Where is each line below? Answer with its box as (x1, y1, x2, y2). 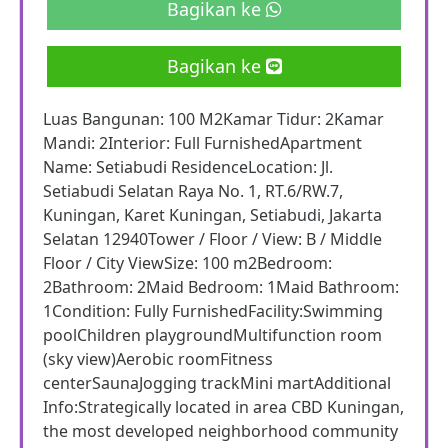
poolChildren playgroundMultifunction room (43, 324, 382, 346)
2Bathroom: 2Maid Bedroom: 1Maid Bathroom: (43, 276, 399, 298)
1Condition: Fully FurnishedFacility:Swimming (43, 300, 383, 322)
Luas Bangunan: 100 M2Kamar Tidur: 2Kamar (43, 108, 384, 130)
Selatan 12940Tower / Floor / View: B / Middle (43, 228, 382, 250)
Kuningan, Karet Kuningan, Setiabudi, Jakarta (43, 204, 382, 226)
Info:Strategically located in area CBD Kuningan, (43, 396, 404, 418)
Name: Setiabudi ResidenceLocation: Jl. (43, 156, 333, 178)
